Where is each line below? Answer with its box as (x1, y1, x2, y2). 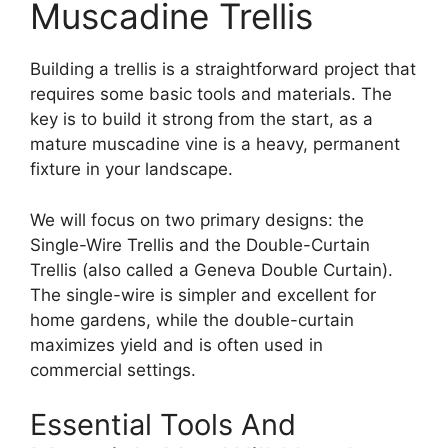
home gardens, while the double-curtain (30, 309, 354, 330)
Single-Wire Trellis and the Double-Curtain (30, 234, 370, 255)
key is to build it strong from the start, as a (30, 109, 373, 129)
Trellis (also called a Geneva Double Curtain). (30, 259, 393, 280)
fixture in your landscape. (30, 159, 233, 179)
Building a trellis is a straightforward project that (30, 59, 416, 79)
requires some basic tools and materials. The (30, 84, 392, 104)
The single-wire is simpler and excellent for (30, 284, 376, 305)
